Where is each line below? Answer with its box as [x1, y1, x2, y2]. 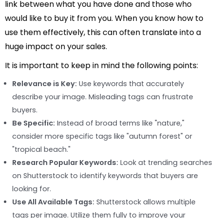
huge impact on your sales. [5, 40, 107, 52]
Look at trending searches [118, 157, 212, 167]
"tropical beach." [12, 144, 71, 154]
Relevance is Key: [12, 78, 77, 89]
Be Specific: [12, 118, 55, 128]
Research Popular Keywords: [12, 157, 118, 167]
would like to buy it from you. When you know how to [5, 12, 203, 24]
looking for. [12, 183, 51, 194]
